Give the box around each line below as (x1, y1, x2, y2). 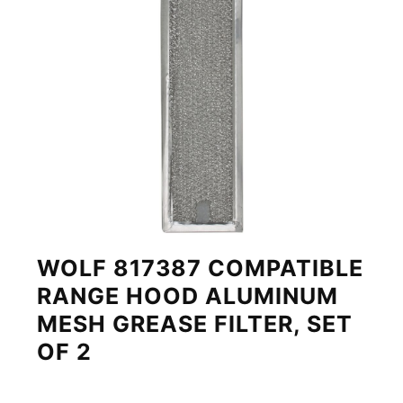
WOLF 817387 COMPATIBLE (37, 254, 364, 282)
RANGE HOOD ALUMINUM (37, 282, 339, 309)
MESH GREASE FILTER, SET (37, 309, 354, 337)
